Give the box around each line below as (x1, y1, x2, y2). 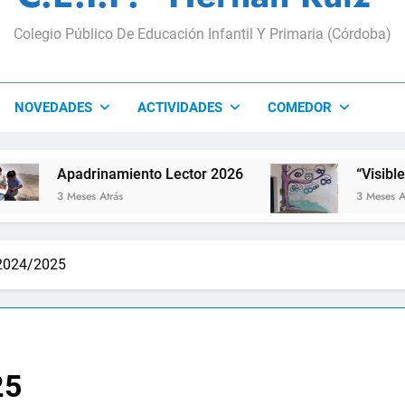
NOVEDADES (14, 99, 92, 116)
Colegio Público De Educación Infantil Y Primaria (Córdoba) (14, 25, 391, 42)
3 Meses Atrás (263, 188, 330, 204)
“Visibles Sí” (263, 165, 342, 183)
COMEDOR (267, 99, 332, 116)
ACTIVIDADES (137, 99, 222, 116)
